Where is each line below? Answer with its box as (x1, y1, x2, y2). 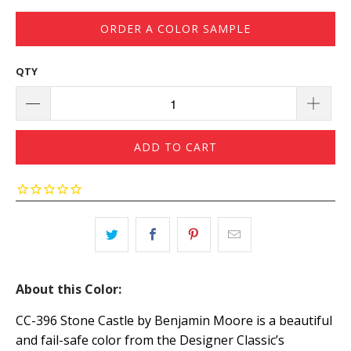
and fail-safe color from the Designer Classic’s (16, 331, 284, 349)
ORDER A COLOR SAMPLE (100, 20, 251, 36)
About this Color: (16, 280, 121, 299)
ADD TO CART (134, 139, 217, 154)
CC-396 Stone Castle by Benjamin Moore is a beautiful (16, 312, 332, 330)
